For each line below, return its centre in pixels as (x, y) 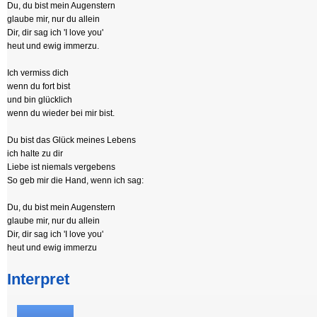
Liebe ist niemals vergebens (61, 167)
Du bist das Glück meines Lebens (71, 140)
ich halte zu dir (35, 154)
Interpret (38, 279)
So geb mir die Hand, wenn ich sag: (75, 180)
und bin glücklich (40, 100)
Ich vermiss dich (38, 73)
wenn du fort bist (39, 86)
